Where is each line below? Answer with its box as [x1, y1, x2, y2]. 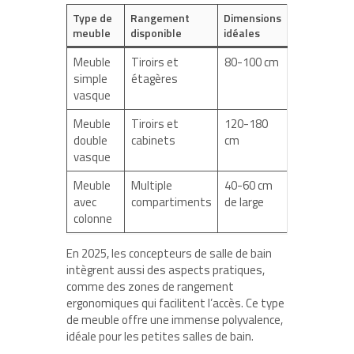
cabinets [130, 131, 175, 150]
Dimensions [224, 9, 281, 27]
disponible [130, 24, 182, 42]
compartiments [130, 193, 212, 212]
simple [73, 70, 107, 88]
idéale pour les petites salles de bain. [66, 327, 254, 346]
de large [224, 193, 264, 212]
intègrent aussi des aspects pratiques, [66, 261, 265, 280]
